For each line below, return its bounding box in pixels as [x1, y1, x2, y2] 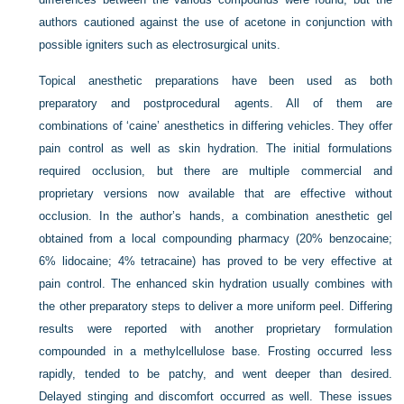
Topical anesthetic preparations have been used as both [39, 74, 392, 87]
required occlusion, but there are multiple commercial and [39, 164, 392, 178]
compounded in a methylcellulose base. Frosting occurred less [39, 344, 392, 358]
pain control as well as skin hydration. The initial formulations [39, 142, 392, 155]
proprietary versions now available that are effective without [39, 187, 392, 200]
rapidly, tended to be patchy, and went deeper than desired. [39, 367, 392, 381]
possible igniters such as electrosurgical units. [39, 38, 281, 51]
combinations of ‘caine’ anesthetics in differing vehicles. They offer [39, 119, 392, 133]
